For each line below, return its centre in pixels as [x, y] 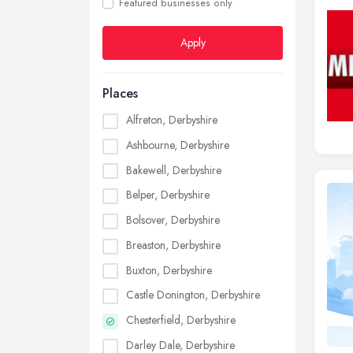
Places [120, 93]
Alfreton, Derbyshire [172, 120]
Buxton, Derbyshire [169, 270]
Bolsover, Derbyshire [173, 220]
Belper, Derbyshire [168, 195]
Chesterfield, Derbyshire [181, 320]
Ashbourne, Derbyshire [178, 145]
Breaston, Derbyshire [173, 245]
